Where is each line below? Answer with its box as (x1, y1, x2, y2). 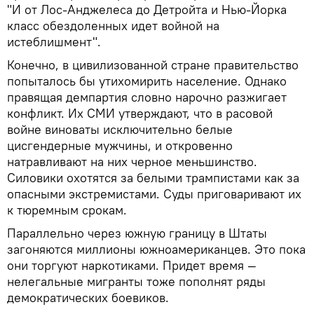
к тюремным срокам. (7, 201, 127, 218)
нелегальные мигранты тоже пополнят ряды (7, 273, 266, 289)
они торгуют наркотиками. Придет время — (7, 257, 257, 273)
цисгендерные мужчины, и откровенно (7, 137, 233, 153)
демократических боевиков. (7, 289, 169, 306)
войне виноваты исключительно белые (7, 121, 233, 137)
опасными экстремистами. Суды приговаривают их (7, 185, 301, 202)
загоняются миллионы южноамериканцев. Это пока (7, 240, 306, 257)
